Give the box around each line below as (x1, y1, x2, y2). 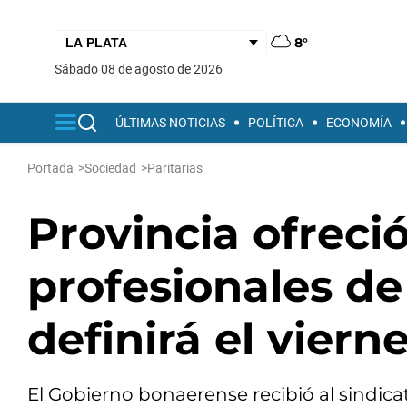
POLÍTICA (248, 115, 303, 130)
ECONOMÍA (326, 115, 392, 130)
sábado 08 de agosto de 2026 (62, 61, 223, 76)
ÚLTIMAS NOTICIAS (115, 115, 225, 130)
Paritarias (147, 161, 203, 175)
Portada (27, 161, 74, 175)
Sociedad (84, 161, 136, 175)
